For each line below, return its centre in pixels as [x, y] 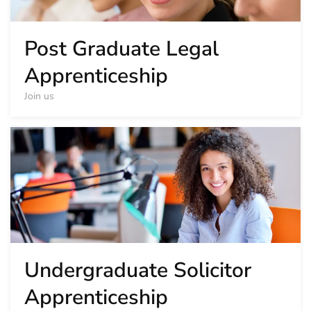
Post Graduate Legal [121, 49]
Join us [39, 96]
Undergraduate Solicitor [138, 271]
